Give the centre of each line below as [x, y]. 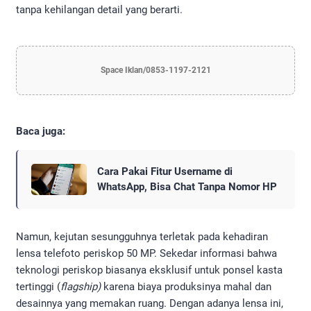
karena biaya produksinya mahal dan [186, 287]
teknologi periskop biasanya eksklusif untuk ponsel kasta [149, 270]
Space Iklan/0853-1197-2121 [155, 70]
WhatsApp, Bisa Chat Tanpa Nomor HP [187, 187]
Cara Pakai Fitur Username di [165, 172]
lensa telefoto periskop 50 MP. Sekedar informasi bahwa [146, 254]
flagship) [81, 287]
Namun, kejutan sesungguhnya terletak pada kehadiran [142, 237]
